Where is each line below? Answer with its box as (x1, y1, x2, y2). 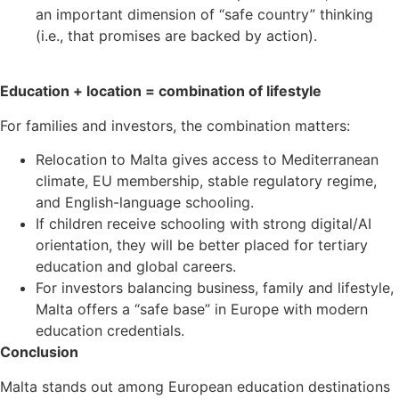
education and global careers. (36, 257, 236, 276)
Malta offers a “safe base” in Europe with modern (36, 300, 368, 319)
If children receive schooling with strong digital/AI (36, 215, 371, 233)
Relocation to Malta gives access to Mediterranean (36, 151, 379, 169)
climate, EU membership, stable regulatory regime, (36, 172, 377, 191)
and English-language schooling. (36, 193, 254, 212)
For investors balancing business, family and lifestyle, (36, 279, 394, 297)
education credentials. (36, 322, 184, 340)
